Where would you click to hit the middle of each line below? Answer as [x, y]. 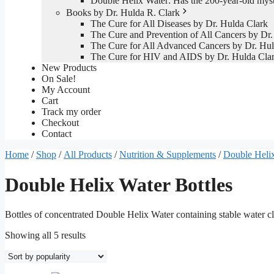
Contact [57, 134]
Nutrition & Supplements [168, 155]
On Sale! [59, 79]
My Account [66, 90]
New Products [69, 68]
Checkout [60, 123]
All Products [88, 155]
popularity [105, 257]
